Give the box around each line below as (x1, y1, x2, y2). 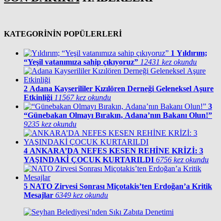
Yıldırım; (177, 49, 207, 58)
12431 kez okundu (140, 58, 197, 67)
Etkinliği (24, 93, 52, 102)
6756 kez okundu (156, 155, 209, 164)
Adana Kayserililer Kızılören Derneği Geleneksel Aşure (30, 84, 214, 93)
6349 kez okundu (55, 191, 108, 200)
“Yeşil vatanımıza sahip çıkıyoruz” (24, 58, 138, 67)
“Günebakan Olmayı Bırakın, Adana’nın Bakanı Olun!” (24, 111, 212, 120)
